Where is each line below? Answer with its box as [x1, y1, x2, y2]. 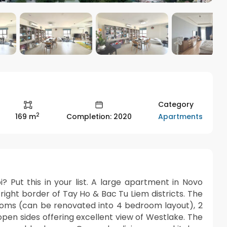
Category [158, 99, 194, 109]
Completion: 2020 [66, 111, 132, 122]
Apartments [158, 111, 203, 122]
